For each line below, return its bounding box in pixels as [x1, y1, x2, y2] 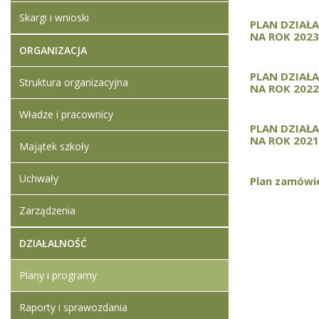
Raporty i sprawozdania [19, 300, 127, 314]
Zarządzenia [19, 204, 75, 217]
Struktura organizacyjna [19, 75, 128, 89]
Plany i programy [19, 268, 97, 282]
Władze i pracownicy [19, 108, 113, 121]
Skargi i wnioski [19, 11, 89, 24]
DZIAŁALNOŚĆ [19, 236, 87, 250]
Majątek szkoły [19, 140, 89, 153]
